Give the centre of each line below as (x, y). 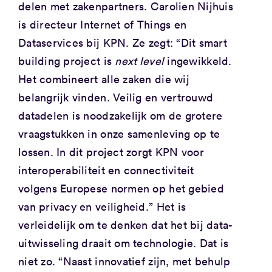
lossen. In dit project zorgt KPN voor (111, 151)
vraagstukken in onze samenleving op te (119, 133)
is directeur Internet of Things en (102, 24)
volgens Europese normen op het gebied (121, 188)
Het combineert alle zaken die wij (104, 79)
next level (140, 60)
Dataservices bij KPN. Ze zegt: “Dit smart (123, 42)
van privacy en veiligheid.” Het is (102, 206)
